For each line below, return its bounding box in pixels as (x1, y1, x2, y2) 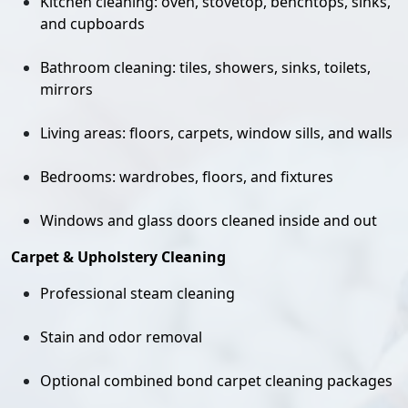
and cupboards (40, 14, 145, 34)
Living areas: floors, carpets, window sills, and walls (40, 123, 393, 143)
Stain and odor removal (40, 327, 202, 347)
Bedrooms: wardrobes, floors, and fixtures (40, 167, 333, 187)
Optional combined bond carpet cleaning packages (40, 371, 393, 391)
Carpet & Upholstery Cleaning (11, 247, 226, 267)
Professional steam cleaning (40, 283, 235, 303)
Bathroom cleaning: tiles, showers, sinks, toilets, (40, 57, 371, 77)
